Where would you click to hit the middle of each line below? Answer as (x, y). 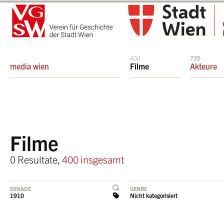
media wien (29, 66)
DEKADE (20, 188)
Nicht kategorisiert (154, 195)
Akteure (203, 66)
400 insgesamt (93, 159)
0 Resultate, (36, 159)
